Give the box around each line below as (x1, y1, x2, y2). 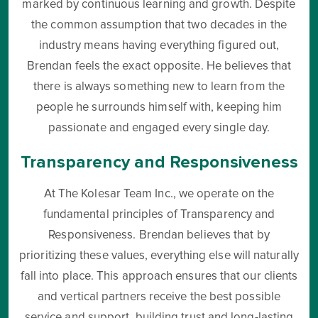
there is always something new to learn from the (33, 81, 285, 93)
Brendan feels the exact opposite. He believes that (26, 60, 292, 72)
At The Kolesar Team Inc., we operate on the (43, 188, 275, 200)
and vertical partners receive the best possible (38, 291, 280, 303)
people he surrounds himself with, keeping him (35, 102, 283, 114)
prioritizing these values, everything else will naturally (19, 250, 299, 262)
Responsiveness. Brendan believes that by (48, 229, 270, 241)
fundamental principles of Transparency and (43, 209, 275, 221)
